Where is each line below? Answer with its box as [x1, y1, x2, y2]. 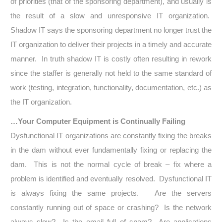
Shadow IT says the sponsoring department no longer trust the [10, 26, 212, 34]
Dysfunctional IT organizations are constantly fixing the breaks [10, 131, 212, 140]
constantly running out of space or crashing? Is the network [10, 203, 212, 212]
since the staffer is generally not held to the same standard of [10, 69, 212, 77]
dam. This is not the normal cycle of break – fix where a [10, 160, 212, 168]
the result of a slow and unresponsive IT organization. [10, 11, 212, 20]
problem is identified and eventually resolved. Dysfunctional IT [10, 174, 212, 183]
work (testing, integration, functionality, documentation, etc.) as [10, 83, 212, 92]
